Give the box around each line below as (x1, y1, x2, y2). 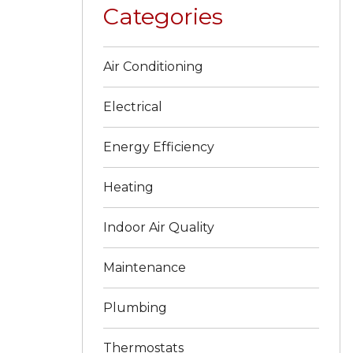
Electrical (103, 99, 163, 115)
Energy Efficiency (103, 139, 215, 155)
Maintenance (103, 260, 187, 276)
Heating (103, 180, 154, 195)
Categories (103, 2, 224, 30)
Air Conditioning (103, 59, 204, 75)
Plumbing (103, 300, 168, 316)
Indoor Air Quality (103, 220, 215, 236)
